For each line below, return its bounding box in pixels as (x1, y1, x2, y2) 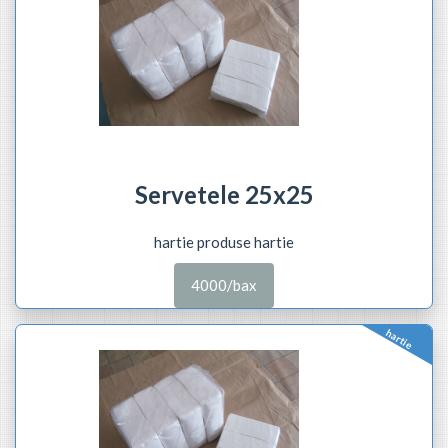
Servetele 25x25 (134, 179, 314, 209)
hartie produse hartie (154, 232, 294, 251)
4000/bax (191, 276, 257, 294)
